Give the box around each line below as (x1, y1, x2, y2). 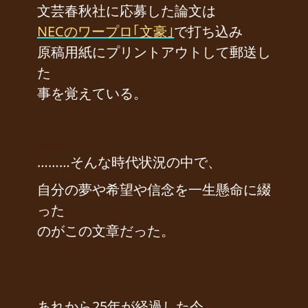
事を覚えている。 (37, 84, 147, 103)
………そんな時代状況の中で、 (37, 153, 221, 172)
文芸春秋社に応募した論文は (37, 1, 216, 21)
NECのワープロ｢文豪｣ (37, 22, 174, 41)
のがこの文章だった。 (37, 221, 175, 241)
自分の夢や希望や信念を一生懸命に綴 (37, 180, 271, 199)
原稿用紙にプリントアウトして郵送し (37, 43, 271, 62)
